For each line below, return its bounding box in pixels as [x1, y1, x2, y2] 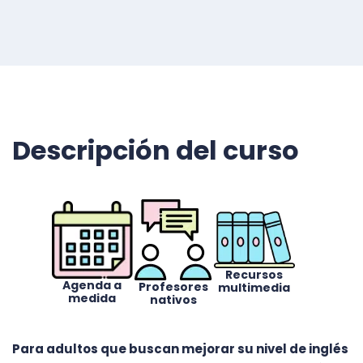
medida [68, 289, 117, 306]
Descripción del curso [12, 131, 299, 169]
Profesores [138, 278, 208, 295]
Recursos [225, 267, 284, 284]
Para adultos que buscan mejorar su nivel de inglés [12, 340, 348, 357]
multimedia [218, 280, 291, 297]
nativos [149, 291, 197, 308]
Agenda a [62, 276, 122, 293]
